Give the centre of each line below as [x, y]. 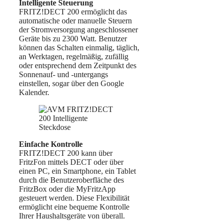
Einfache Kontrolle [51, 144]
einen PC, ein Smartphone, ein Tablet [77, 171]
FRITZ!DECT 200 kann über [66, 153]
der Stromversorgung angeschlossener [78, 30]
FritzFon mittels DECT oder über [71, 162]
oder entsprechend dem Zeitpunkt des [78, 66]
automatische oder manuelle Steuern [75, 21]
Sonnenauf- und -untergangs [63, 75]
